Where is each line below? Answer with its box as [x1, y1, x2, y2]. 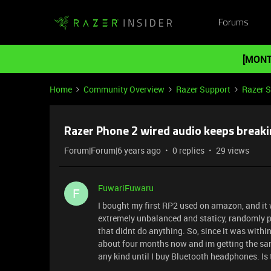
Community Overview [83, 83, 165, 95]
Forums [218, 18, 249, 28]
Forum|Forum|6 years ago [64, 145, 161, 156]
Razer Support [176, 83, 230, 95]
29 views [216, 145, 249, 156]
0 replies [172, 145, 204, 156]
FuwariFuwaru [98, 182, 154, 194]
